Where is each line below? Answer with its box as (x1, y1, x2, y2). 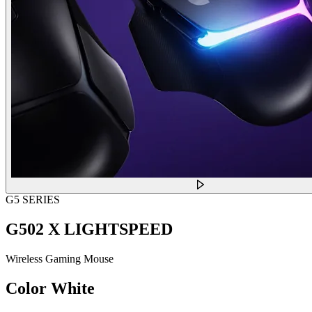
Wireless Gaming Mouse (6, 252, 114, 265)
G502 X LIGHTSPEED (6, 219, 173, 238)
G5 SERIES (6, 193, 60, 205)
